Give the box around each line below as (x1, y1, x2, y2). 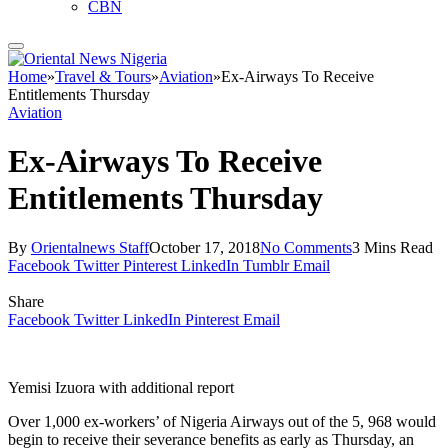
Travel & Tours (55, 68, 151, 85)
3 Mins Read (352, 238, 433, 256)
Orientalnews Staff (31, 238, 149, 256)
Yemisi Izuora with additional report (8, 378, 234, 396)
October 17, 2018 (149, 238, 260, 256)
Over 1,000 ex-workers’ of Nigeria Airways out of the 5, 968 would (8, 412, 436, 430)
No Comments (260, 238, 352, 256)
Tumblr (243, 256, 289, 274)
